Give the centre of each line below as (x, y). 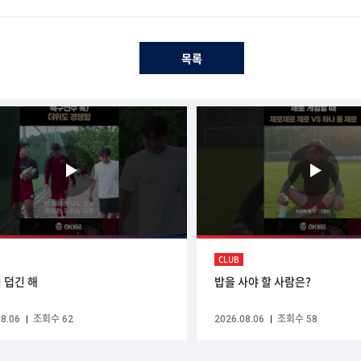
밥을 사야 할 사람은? (262, 281)
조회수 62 (53, 320)
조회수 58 (297, 320)
